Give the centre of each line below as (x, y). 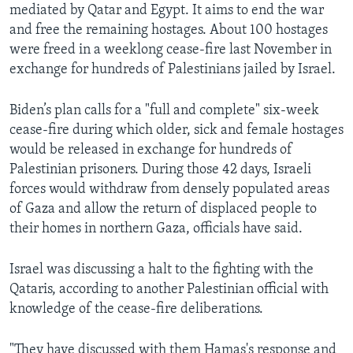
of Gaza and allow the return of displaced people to (163, 210)
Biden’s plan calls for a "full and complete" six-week (164, 111)
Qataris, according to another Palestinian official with (169, 290)
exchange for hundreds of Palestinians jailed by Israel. (173, 70)
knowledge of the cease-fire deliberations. (136, 310)
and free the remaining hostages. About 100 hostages (169, 31)
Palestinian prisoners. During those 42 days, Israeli (160, 170)
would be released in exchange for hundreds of (151, 150)
